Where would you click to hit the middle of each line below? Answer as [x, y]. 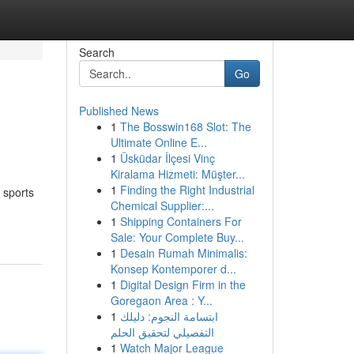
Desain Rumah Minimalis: [183, 253]
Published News [119, 111]
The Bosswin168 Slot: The [185, 126]
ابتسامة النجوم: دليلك [169, 316]
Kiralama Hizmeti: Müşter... [177, 174]
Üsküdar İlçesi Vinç [167, 158]
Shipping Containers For [181, 221]
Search [96, 52]
